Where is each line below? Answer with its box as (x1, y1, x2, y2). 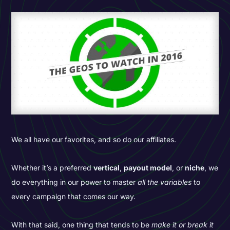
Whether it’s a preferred (11, 163, 94, 172)
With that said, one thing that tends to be (11, 220, 152, 229)
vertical (93, 163, 120, 172)
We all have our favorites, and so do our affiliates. (11, 135, 177, 144)
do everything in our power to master (11, 178, 138, 187)
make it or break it (151, 220, 214, 229)
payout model (124, 163, 172, 172)
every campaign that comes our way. (11, 192, 136, 201)
